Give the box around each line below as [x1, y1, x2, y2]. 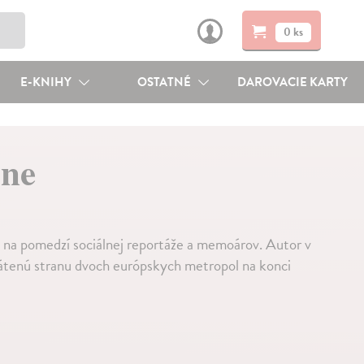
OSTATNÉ [137, 73, 194, 91]
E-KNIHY [19, 73, 74, 91]
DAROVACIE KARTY [237, 73, 349, 91]
